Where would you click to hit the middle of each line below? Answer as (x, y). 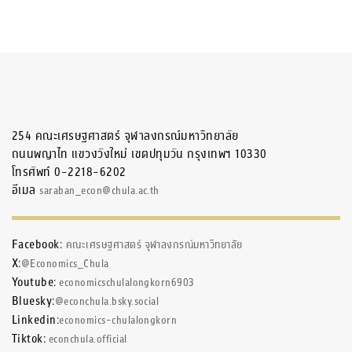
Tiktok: (29, 339)
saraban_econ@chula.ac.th (99, 191)
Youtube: (34, 282)
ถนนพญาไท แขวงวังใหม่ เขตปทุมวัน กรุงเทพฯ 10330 (139, 154)
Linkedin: (36, 320)
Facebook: (39, 244)
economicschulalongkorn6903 (125, 283)
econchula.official (86, 339)
